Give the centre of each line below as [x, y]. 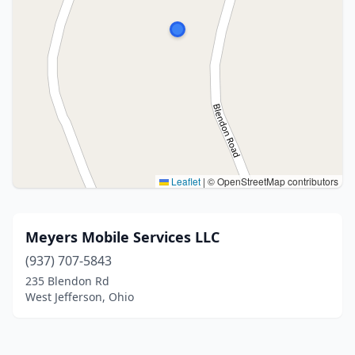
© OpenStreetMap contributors [272, 181]
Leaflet [185, 181]
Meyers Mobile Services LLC [122, 237]
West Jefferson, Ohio [80, 297]
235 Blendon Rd [67, 281]
